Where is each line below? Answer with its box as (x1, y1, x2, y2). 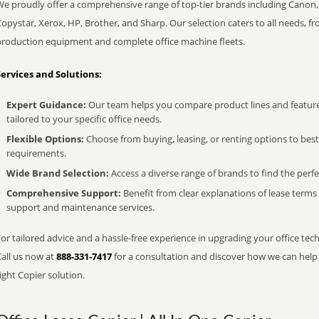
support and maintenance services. (6, 201, 155, 214)
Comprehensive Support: (6, 187, 121, 199)
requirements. (6, 147, 66, 159)
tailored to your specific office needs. (6, 113, 162, 125)
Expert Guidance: (6, 98, 86, 111)
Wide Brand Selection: (6, 167, 109, 179)
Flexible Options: (6, 132, 84, 145)
